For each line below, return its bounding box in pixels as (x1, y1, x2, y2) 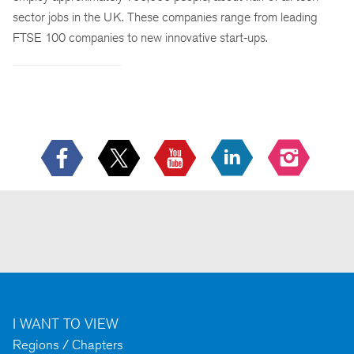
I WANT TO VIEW (13, 314, 119, 333)
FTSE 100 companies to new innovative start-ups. (13, 30, 268, 46)
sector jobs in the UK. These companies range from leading (13, 9, 318, 25)
